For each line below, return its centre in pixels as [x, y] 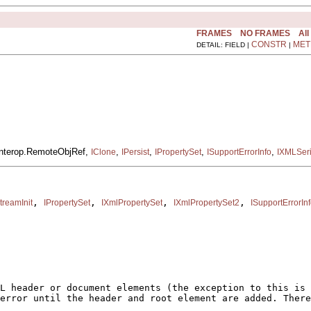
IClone [103, 152]
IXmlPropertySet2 [207, 203]
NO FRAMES [265, 33]
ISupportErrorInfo [239, 152]
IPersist [135, 152]
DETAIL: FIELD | [224, 44]
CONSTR [269, 44]
